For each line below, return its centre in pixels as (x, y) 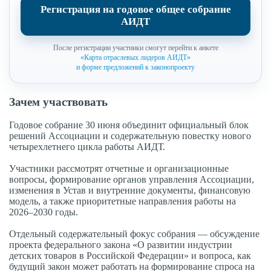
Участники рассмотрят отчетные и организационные (119, 169)
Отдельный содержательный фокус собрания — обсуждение (134, 234)
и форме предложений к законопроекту (135, 67)
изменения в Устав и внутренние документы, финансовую (130, 191)
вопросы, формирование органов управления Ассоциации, (132, 180)
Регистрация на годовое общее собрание (135, 10)
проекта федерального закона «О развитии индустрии (121, 245)
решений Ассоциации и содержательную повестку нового (130, 136)
